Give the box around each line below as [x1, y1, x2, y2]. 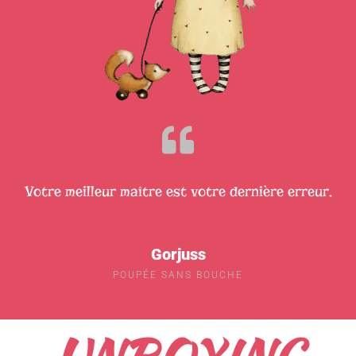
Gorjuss [150, 245, 206, 265]
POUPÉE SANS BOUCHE [113, 269, 243, 281]
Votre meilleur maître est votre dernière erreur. [24, 182, 332, 200]
